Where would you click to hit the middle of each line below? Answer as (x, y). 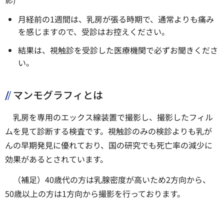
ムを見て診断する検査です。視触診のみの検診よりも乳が (108, 131)
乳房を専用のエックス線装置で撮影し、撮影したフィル (113, 117)
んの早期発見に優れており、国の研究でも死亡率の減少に (109, 145)
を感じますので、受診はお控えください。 (93, 31)
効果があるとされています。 (56, 159)
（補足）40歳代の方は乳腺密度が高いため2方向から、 (112, 180)
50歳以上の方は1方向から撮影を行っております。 (95, 194)
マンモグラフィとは (58, 95)
